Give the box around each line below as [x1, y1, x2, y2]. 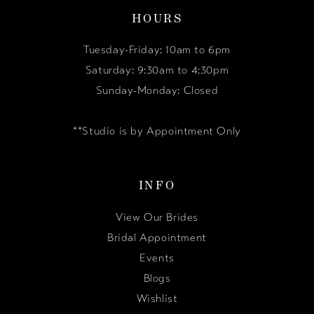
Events [139, 251, 175, 264]
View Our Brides [116, 210, 198, 224]
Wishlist [136, 292, 178, 305]
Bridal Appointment [107, 231, 207, 244]
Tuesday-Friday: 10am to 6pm [83, 43, 231, 57]
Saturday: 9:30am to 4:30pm [85, 64, 229, 77]
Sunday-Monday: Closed [95, 84, 219, 97]
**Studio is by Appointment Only [73, 125, 241, 138]
